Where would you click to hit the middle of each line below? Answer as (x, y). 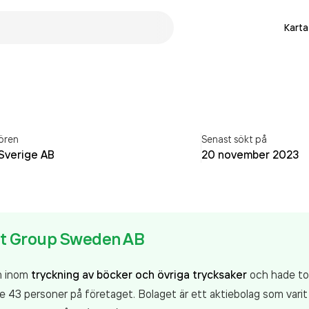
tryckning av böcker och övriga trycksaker (139, 275)
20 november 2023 (250, 154)
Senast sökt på (235, 139)
